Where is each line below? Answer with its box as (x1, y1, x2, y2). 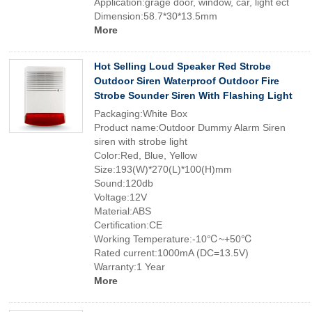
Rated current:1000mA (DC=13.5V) (94, 247, 249, 258)
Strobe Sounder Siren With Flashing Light (94, 90, 292, 101)
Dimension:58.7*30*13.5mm (94, 10, 217, 22)
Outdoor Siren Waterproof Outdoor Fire (94, 75, 279, 86)
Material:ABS (94, 205, 151, 217)
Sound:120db (94, 178, 153, 189)
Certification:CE (94, 219, 162, 231)
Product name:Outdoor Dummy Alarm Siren (94, 122, 286, 133)
